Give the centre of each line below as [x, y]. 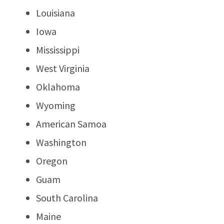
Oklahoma [58, 86]
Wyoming [56, 105]
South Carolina [67, 197]
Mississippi [58, 49]
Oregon [52, 160]
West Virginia [63, 68]
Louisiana [55, 12]
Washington [61, 142]
